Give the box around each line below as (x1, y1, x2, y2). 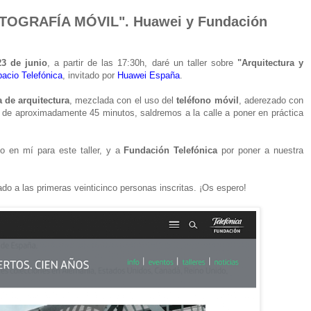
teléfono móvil (176, 94, 239, 106)
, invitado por (62, 69, 117, 81)
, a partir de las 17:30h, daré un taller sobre (47, 57, 237, 68)
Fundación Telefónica (124, 144, 218, 155)
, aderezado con (238, 94, 304, 106)
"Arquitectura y (237, 57, 304, 68)
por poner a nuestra (217, 144, 304, 155)
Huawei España (117, 69, 180, 81)
